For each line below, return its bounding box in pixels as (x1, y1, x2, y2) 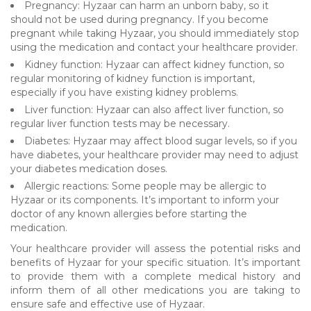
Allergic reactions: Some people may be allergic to (24, 179, 267, 192)
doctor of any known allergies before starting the (10, 207, 247, 220)
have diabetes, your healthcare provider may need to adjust (10, 148, 299, 161)
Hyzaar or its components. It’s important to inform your (10, 193, 279, 206)
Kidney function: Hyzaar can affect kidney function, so (24, 58, 285, 71)
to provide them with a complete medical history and (10, 269, 301, 283)
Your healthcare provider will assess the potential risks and (10, 242, 301, 255)
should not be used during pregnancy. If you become (10, 12, 269, 26)
